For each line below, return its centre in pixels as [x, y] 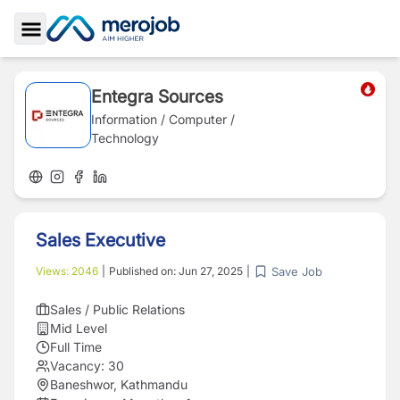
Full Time [76, 347]
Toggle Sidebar [80, 50]
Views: [54, 271]
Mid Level [79, 328]
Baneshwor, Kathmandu [119, 384]
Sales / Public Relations [117, 309]
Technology [125, 137]
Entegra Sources [157, 96]
